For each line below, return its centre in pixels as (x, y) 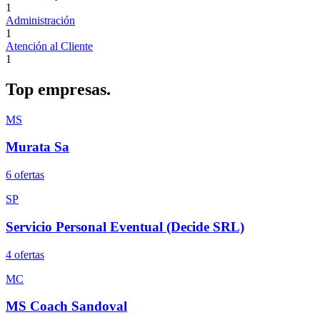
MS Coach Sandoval (66, 306)
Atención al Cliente (49, 46)
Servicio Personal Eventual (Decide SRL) (125, 226)
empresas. (74, 89)
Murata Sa (37, 147)
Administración (40, 20)
